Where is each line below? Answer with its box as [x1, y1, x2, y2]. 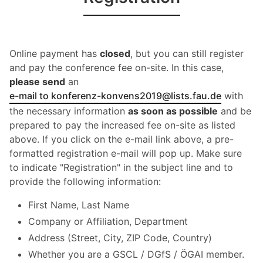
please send [9, 75, 65, 87]
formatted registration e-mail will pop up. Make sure [9, 147, 242, 159]
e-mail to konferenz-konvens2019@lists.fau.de [9, 89, 221, 102]
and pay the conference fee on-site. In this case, [9, 61, 224, 73]
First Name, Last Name [28, 198, 129, 211]
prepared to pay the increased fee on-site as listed [9, 119, 235, 131]
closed [100, 47, 130, 59]
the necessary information [9, 104, 128, 117]
